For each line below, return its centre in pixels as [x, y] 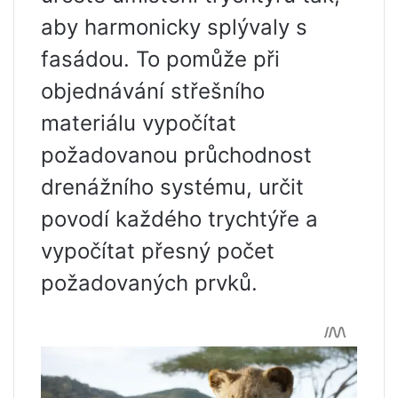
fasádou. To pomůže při [160, 60]
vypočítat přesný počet [158, 251]
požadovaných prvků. [149, 283]
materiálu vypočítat [139, 123]
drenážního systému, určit [172, 187]
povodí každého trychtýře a [179, 219]
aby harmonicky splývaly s [174, 28]
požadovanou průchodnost [176, 155]
